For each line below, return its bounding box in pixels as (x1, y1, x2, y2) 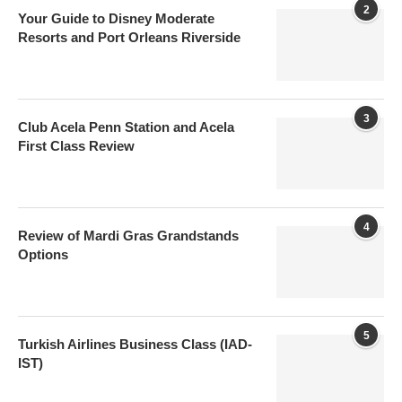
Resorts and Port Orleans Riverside (18, 30, 240, 46)
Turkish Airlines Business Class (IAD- (18, 336, 252, 353)
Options (18, 247, 68, 263)
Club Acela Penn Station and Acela (18, 119, 234, 135)
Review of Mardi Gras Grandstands (18, 228, 239, 244)
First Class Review (18, 138, 135, 154)
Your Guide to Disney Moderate (18, 11, 214, 27)
